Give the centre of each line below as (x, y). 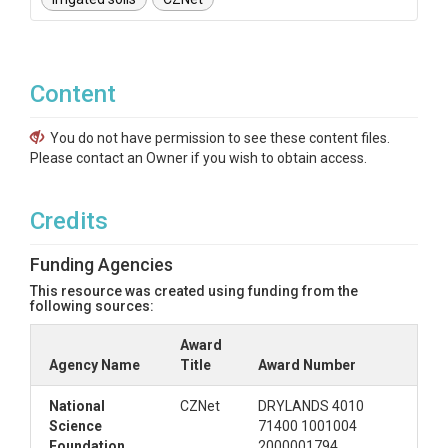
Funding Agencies (101, 264)
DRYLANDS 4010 (311, 406)
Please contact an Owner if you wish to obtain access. (198, 158)
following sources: (92, 306)
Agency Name (94, 365)
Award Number (307, 365)
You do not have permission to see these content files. (220, 138)
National (77, 406)
